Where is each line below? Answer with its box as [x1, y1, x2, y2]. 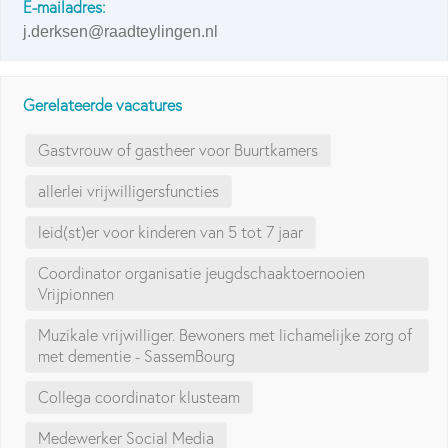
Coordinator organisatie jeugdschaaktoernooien [38, 263, 366, 284]
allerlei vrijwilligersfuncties [38, 181, 220, 202]
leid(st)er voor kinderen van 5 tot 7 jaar [38, 222, 304, 243]
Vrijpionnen [38, 284, 115, 305]
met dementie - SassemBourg [38, 346, 236, 367]
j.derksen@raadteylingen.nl [23, 23, 219, 41]
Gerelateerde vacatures [23, 95, 183, 116]
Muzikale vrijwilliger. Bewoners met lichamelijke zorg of [38, 325, 413, 346]
